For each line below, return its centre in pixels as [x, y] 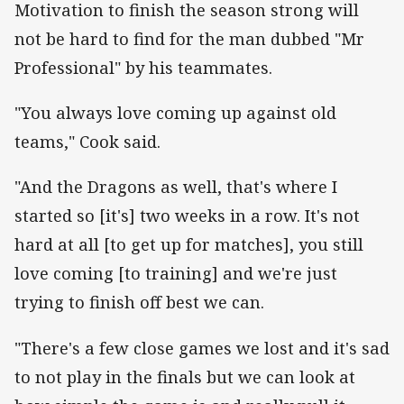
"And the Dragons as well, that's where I [176, 187]
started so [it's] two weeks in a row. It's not [187, 216]
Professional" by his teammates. [146, 67]
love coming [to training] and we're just [176, 274]
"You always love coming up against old [175, 113]
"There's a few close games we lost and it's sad [202, 348]
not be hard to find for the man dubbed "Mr [189, 38]
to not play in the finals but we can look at [185, 376]
